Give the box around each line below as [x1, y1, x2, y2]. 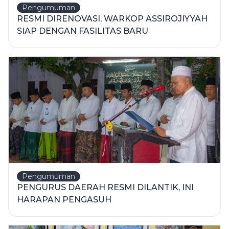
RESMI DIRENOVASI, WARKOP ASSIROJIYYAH [17, 14, 208, 24]
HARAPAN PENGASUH [17, 195, 113, 204]
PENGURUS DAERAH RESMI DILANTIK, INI [17, 182, 194, 192]
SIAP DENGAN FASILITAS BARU [17, 26, 148, 36]
